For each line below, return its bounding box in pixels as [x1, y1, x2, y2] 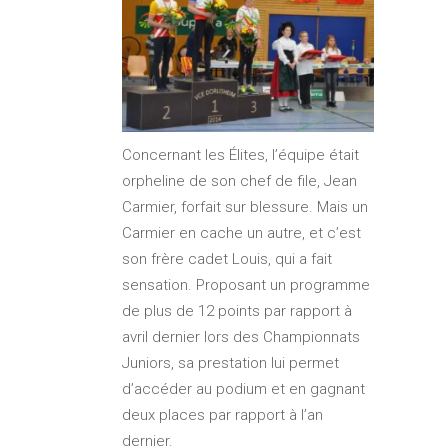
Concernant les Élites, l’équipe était [122, 146, 359, 165]
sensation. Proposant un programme [122, 276, 370, 295]
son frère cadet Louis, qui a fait [122, 250, 332, 269]
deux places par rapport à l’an [122, 406, 323, 425]
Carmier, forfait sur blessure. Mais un [122, 198, 368, 217]
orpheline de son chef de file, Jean [122, 172, 357, 191]
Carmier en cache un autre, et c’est [122, 224, 361, 243]
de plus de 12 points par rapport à [122, 302, 352, 321]
